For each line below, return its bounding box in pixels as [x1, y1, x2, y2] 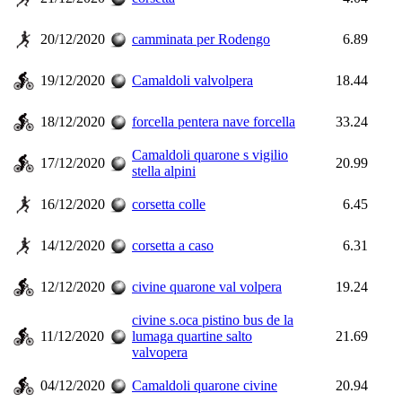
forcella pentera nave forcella [132, 114, 295, 129]
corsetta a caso [132, 238, 214, 253]
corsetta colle [132, 197, 205, 212]
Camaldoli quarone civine [132, 378, 277, 393]
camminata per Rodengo [132, 31, 270, 47]
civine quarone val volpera [132, 279, 282, 294]
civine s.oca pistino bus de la [132, 312, 293, 328]
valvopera [132, 345, 188, 360]
